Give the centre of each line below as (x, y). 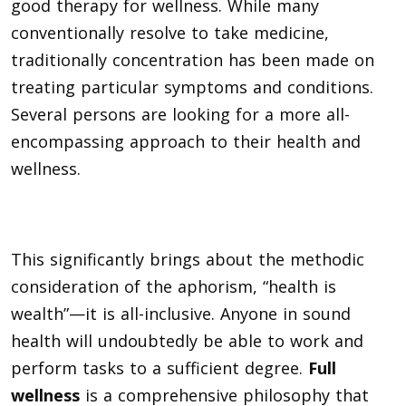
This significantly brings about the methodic (188, 259)
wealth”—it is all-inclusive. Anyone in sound (181, 313)
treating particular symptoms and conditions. (192, 87)
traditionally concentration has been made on (193, 59)
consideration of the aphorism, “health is (174, 286)
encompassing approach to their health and (186, 141)
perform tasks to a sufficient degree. (159, 367)
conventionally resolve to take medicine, (170, 32)
